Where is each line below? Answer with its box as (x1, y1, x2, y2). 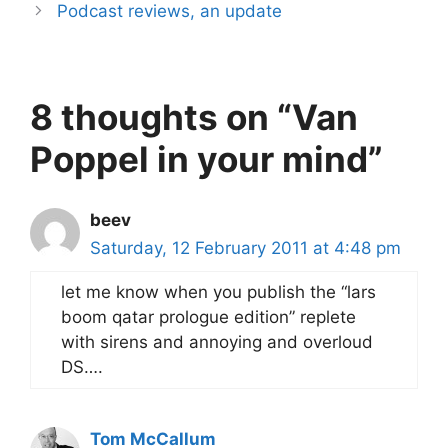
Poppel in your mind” (30, 137, 383, 180)
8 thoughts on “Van (30, 95, 358, 138)
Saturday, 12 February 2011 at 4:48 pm (90, 237, 401, 258)
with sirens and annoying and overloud (61, 331, 373, 352)
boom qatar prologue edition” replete (61, 306, 356, 327)
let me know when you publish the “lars (61, 281, 376, 302)
